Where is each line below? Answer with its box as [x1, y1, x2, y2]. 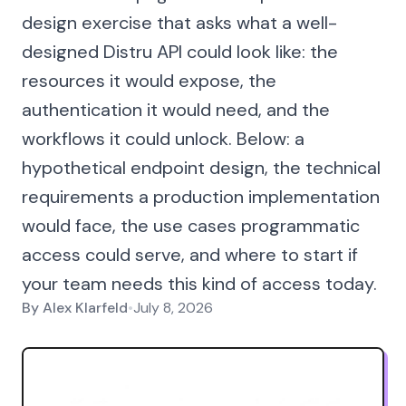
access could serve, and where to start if [22, 243, 358, 266]
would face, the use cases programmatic [22, 214, 360, 237]
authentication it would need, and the [22, 98, 330, 121]
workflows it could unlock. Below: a [22, 127, 304, 150]
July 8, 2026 [133, 298, 213, 317]
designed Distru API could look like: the [22, 40, 338, 63]
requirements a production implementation [22, 185, 380, 208]
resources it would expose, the [22, 69, 276, 92]
